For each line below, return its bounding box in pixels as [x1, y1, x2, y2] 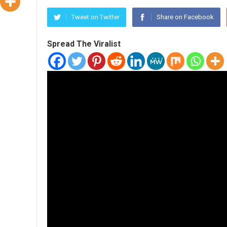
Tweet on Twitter [71, 13, 120, 21]
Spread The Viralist [47, 39, 121, 49]
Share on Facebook [157, 13, 214, 21]
